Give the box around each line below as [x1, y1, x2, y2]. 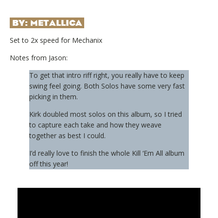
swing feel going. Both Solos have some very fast [29, 81, 185, 91]
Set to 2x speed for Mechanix [10, 35, 102, 45]
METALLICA [30, 18, 82, 28]
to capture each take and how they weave [29, 120, 162, 129]
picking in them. [29, 91, 78, 101]
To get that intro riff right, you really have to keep [29, 70, 184, 80]
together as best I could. [29, 130, 106, 140]
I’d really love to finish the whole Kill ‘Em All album [29, 148, 184, 158]
